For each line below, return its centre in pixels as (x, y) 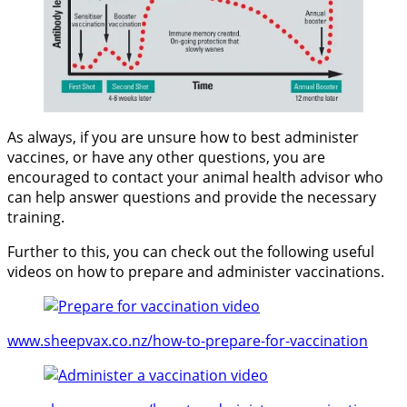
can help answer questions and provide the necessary (192, 197)
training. (36, 217)
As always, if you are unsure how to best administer (183, 137)
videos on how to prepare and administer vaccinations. (196, 272)
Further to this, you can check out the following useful (191, 252)
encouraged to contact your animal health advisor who (195, 177)
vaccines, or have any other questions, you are (166, 157)
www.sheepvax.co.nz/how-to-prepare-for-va (156, 341)
